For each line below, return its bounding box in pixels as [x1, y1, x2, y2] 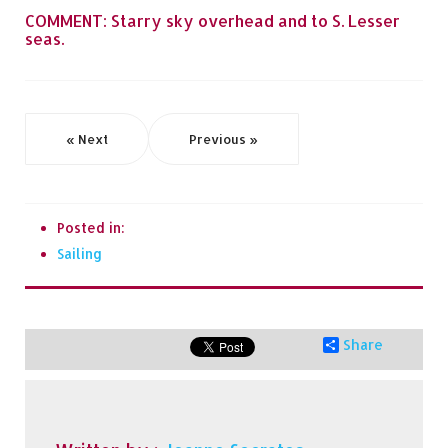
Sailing [57, 245, 102, 262]
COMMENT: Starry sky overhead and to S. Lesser [25, 10, 400, 31]
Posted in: [57, 219, 125, 236]
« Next [66, 131, 108, 147]
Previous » [189, 131, 258, 147]
